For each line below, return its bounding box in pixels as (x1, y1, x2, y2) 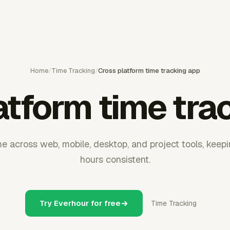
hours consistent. (80, 154, 150, 165)
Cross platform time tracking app (98, 66, 200, 75)
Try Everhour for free (40, 198, 121, 208)
